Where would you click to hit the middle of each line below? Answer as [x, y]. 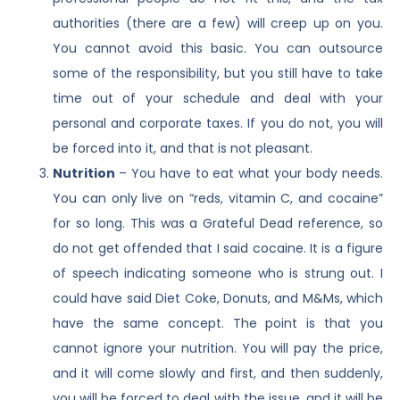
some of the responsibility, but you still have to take [218, 74]
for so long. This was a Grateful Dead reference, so [218, 224]
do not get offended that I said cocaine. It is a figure [218, 249]
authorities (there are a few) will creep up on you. [218, 24]
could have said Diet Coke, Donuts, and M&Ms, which [218, 299]
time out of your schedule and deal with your [218, 99]
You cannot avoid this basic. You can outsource [218, 49]
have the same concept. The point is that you [218, 324]
